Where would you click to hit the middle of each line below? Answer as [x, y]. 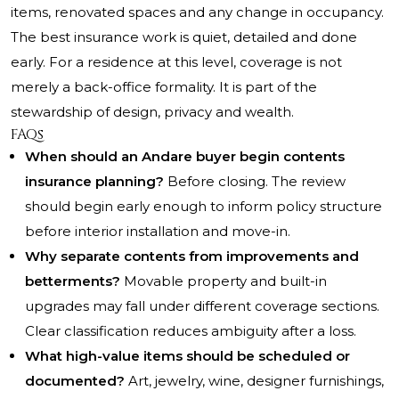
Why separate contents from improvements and [192, 256]
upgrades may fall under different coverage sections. [202, 306]
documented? [75, 381]
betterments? [73, 281]
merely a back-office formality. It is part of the [164, 87]
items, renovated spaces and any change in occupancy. [197, 12]
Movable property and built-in [224, 281]
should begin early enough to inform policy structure [204, 207]
